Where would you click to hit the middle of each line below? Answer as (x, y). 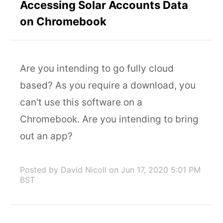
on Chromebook (63, 21)
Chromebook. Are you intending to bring (109, 119)
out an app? (46, 136)
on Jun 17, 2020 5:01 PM (155, 170)
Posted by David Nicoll (63, 170)
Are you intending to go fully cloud (97, 68)
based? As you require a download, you (108, 85)
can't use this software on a (81, 102)
